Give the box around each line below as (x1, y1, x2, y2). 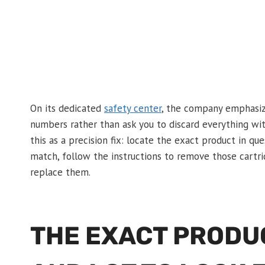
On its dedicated (30, 102, 104, 115)
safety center (104, 102, 161, 115)
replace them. (30, 166, 91, 179)
